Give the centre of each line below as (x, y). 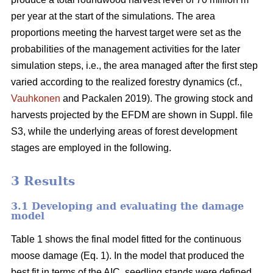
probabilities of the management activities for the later (126, 49)
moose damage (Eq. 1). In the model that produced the (128, 255)
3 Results (43, 181)
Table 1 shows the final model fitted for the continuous (126, 239)
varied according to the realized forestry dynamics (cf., (126, 82)
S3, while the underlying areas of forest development (124, 132)
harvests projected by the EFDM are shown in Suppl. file (132, 115)
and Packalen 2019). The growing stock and (157, 99)
